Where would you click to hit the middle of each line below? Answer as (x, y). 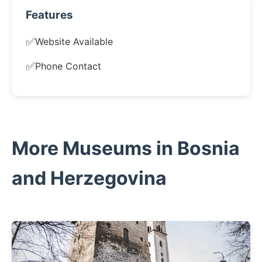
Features (49, 15)
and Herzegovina (89, 178)
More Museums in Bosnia (126, 148)
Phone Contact (68, 66)
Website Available (74, 41)
